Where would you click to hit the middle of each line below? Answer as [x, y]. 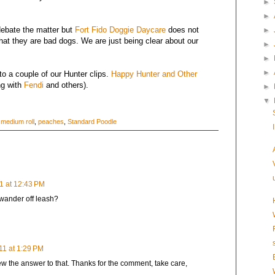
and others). [66, 85]
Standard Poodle [92, 121]
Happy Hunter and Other [154, 74]
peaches [51, 121]
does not [182, 29]
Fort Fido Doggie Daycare [120, 29]
